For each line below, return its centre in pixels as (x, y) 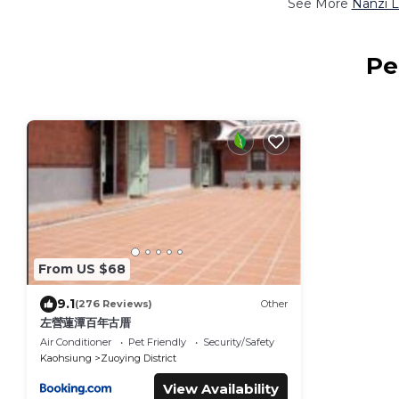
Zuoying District (138, 358)
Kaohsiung (66, 358)
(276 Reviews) (114, 304)
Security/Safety (239, 342)
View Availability (220, 388)
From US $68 (82, 269)
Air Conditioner (76, 342)
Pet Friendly (157, 342)
